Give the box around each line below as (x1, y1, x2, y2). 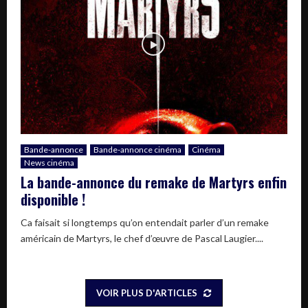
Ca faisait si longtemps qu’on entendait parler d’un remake (21, 216, 269, 228)
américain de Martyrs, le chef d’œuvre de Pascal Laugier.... (21, 232, 263, 244)
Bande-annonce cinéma (93, 144, 181, 155)
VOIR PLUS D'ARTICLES (96, 287, 197, 298)
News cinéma (24, 157, 74, 168)
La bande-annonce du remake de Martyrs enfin (21, 171, 287, 192)
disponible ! (21, 188, 85, 210)
